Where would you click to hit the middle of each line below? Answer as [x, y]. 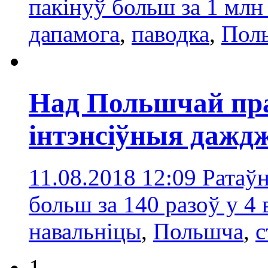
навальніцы [85, 232]
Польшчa [198, 232]
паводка [170, 33]
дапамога [74, 33]
